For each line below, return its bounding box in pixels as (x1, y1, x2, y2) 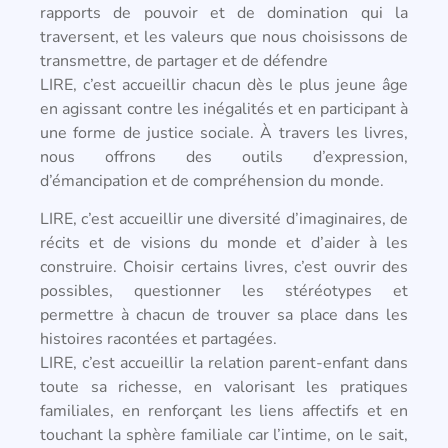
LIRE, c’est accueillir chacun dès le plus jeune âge (40, 73, 408, 96)
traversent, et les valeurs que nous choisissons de (40, 25, 408, 48)
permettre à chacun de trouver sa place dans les (40, 304, 408, 327)
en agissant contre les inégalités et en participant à (40, 97, 408, 120)
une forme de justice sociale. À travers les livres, (40, 121, 408, 144)
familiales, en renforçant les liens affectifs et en (40, 400, 408, 423)
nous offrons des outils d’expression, (40, 145, 408, 168)
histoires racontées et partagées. (40, 328, 277, 351)
